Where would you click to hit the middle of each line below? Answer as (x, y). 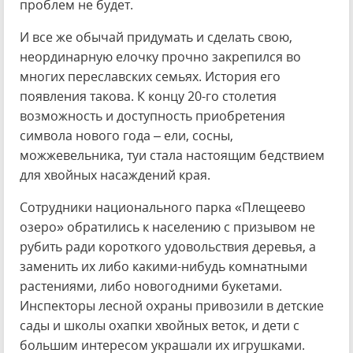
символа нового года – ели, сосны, (126, 136)
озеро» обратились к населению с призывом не (167, 227)
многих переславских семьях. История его (150, 76)
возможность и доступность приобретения (152, 116)
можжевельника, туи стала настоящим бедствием (172, 155)
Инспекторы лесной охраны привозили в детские (172, 306)
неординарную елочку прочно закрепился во (160, 57)
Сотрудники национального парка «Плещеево (163, 207)
